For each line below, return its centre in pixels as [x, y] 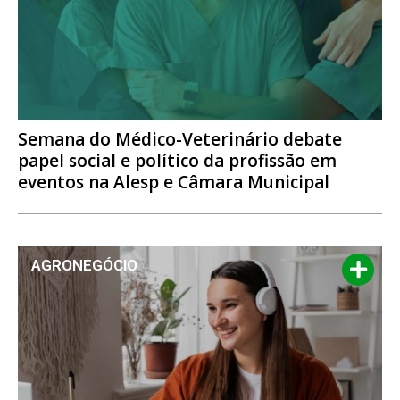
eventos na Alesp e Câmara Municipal [174, 182]
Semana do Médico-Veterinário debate [180, 139]
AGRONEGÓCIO [84, 265]
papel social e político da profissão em [177, 160]
